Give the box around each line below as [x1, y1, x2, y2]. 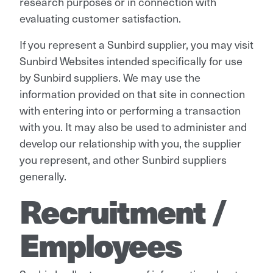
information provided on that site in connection [19, 85, 245, 102]
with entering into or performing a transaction [19, 101, 241, 118]
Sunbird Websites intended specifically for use [19, 52, 243, 69]
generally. [19, 167, 66, 184]
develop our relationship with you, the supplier [19, 134, 241, 151]
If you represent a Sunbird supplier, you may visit [19, 35, 253, 52]
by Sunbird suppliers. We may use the [19, 68, 200, 85]
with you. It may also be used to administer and [19, 118, 247, 135]
